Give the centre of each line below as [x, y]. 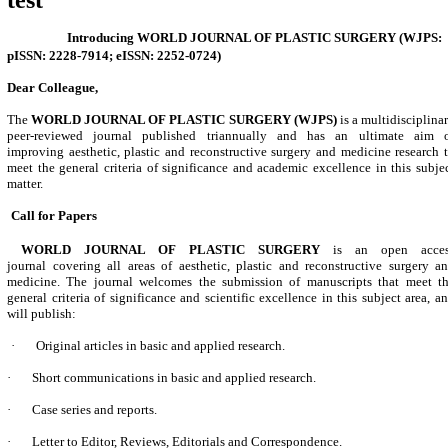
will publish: [41, 313]
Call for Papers [54, 215]
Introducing [100, 37]
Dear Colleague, [52, 87]
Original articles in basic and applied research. [160, 345]
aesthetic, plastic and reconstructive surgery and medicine [230, 151]
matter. [25, 183]
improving [35, 151]
